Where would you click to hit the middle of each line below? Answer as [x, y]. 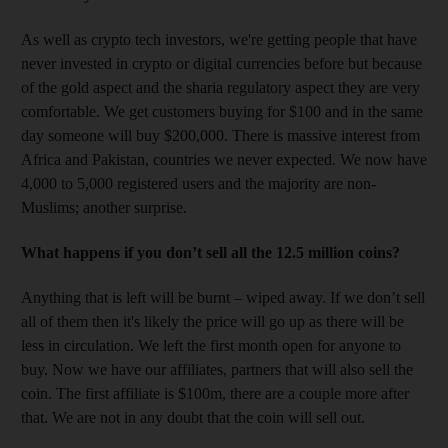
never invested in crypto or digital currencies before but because [221, 63]
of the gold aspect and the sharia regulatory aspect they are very [220, 87]
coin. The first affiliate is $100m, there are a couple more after [215, 393]
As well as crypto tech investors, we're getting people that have [219, 39]
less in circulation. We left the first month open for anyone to [211, 345]
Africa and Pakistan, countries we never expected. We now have [224, 159]
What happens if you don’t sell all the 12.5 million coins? [210, 252]
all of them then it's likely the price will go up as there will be [212, 321]
